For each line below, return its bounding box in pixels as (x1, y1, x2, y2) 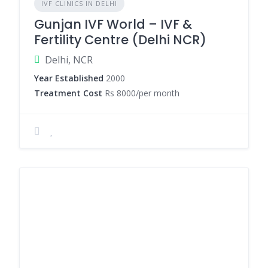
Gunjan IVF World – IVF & (34, 16, 192, 33)
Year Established (34, 72, 103, 84)
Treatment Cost (34, 87, 102, 99)
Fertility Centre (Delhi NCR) (34, 31, 206, 48)
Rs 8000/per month (102, 87, 179, 99)
